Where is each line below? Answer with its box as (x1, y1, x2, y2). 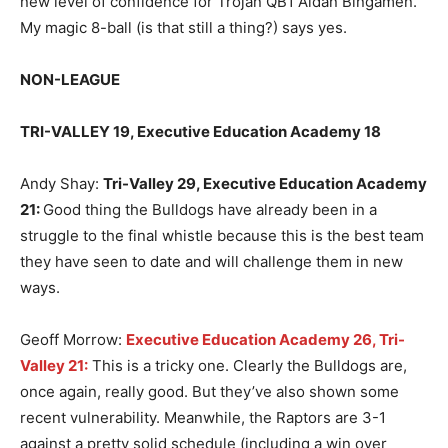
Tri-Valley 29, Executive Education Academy (103, 174, 427, 194)
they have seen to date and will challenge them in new (20, 252, 403, 272)
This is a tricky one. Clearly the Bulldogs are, (88, 356, 407, 376)
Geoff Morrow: (20, 330, 126, 350)
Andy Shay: (20, 174, 103, 194)
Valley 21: (20, 356, 88, 376)
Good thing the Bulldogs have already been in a (43, 200, 377, 220)
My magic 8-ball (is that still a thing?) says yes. (20, 18, 351, 38)
